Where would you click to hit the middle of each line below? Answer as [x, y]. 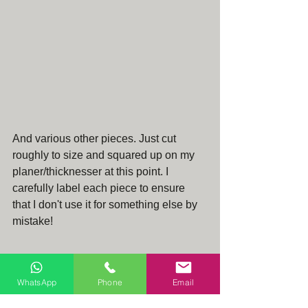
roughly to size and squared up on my [105, 155]
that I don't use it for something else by [106, 205]
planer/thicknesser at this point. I [92, 172]
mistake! [33, 221]
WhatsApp [37, 282]
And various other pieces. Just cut [96, 139]
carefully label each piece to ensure [100, 188]
